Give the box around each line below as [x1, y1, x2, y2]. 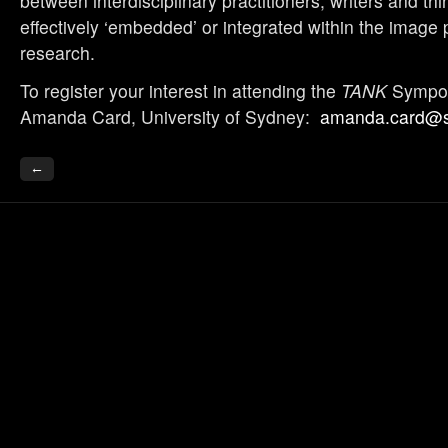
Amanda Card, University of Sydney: [20, 104, 320, 130]
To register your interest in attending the [20, 78, 341, 104]
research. [20, 40, 95, 66]
